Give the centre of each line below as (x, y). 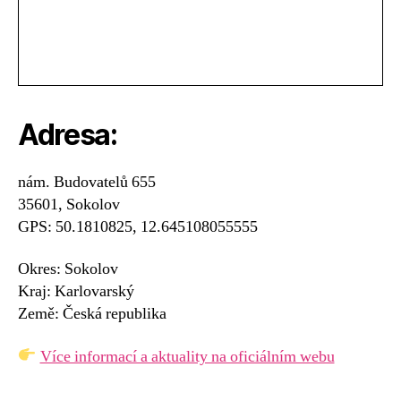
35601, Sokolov (69, 204)
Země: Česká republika (92, 314)
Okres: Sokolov (68, 269)
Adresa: (68, 134)
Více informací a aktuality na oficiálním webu (187, 356)
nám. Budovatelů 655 (87, 182)
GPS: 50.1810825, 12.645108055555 (138, 226)
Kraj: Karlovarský (76, 292)
